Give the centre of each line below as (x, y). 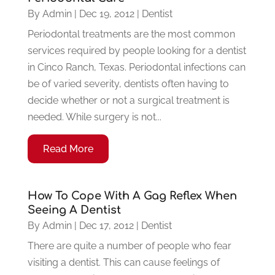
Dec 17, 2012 (106, 226)
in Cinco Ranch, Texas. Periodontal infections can (136, 68)
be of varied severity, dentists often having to (128, 84)
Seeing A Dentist (74, 210)
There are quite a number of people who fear (129, 246)
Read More (68, 149)
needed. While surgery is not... (94, 117)
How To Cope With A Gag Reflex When (132, 196)
